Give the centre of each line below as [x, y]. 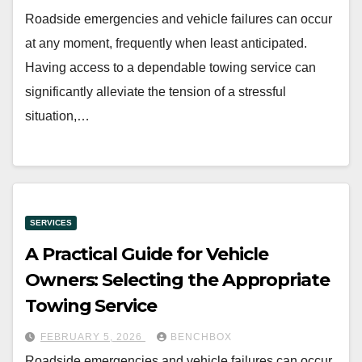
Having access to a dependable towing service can [170, 67]
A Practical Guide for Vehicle [147, 255]
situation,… [57, 116]
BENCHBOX [201, 337]
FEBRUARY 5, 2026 [93, 337]
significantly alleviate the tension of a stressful [156, 91]
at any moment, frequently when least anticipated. [166, 43]
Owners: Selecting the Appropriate [177, 280]
